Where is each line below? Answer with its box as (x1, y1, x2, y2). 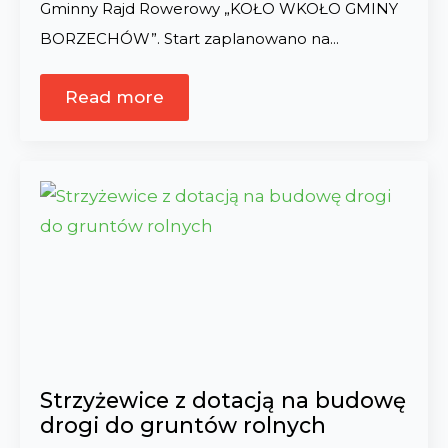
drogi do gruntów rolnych (40, 412, 326, 438)
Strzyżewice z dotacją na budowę (40, 387, 406, 413)
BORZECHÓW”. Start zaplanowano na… (40, 30, 339, 48)
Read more (65, 87, 164, 107)
